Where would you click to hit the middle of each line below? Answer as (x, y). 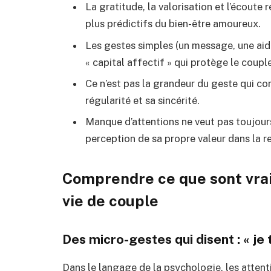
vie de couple (110, 201)
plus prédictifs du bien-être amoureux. (173, 24)
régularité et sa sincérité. (142, 100)
